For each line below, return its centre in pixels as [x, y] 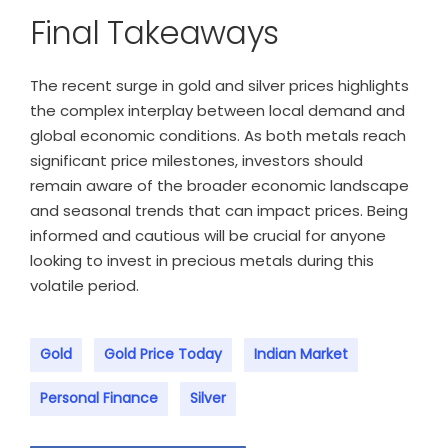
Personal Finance [99, 398]
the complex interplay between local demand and [217, 110]
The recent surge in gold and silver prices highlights [219, 85]
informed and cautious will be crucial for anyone [208, 235]
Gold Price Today [163, 354]
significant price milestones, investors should [196, 160]
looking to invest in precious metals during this [202, 260]
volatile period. [84, 285]
